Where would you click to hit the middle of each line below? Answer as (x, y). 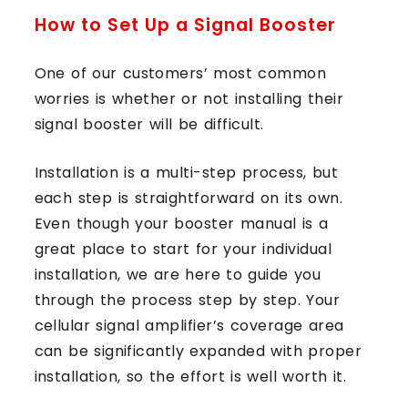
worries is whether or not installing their (189, 98)
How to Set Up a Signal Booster (185, 25)
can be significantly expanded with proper (198, 351)
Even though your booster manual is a (181, 223)
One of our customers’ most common (180, 73)
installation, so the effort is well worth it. (190, 376)
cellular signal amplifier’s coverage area (189, 325)
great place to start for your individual (183, 249)
